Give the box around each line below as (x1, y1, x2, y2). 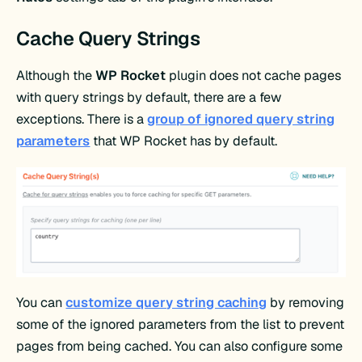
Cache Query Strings (16, 26, 200, 52)
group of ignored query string (147, 111, 335, 128)
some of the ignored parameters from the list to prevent (16, 316, 345, 334)
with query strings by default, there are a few (16, 89, 282, 107)
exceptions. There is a (16, 111, 145, 128)
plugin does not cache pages (169, 67, 342, 85)
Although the (16, 67, 96, 85)
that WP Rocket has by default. (90, 133, 278, 150)
